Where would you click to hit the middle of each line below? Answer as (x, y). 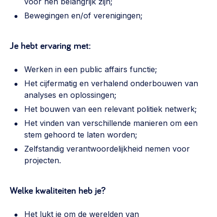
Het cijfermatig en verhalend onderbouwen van (111, 83)
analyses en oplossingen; (70, 95)
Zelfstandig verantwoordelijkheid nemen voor (107, 149)
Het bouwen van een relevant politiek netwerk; (110, 109)
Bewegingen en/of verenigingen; (83, 15)
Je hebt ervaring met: (50, 46)
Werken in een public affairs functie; (91, 69)
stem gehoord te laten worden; (81, 135)
